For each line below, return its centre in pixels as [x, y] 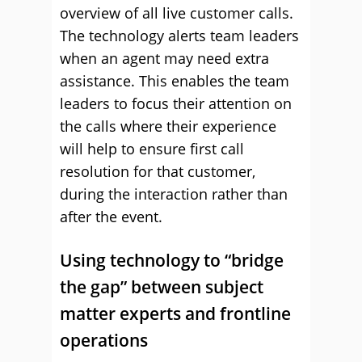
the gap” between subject [162, 287]
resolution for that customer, [158, 171]
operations [104, 340]
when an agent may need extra [164, 58]
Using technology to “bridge [172, 260]
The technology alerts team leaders [179, 36]
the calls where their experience [168, 126]
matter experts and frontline [175, 314]
